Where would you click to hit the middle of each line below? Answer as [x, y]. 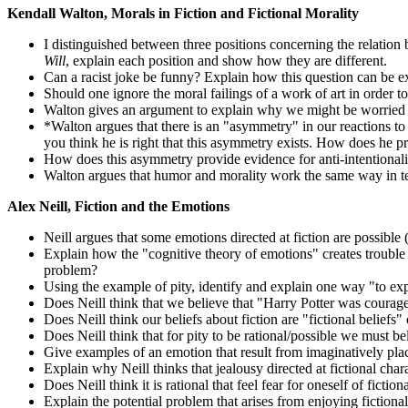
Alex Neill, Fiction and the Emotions [118, 206]
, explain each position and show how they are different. [226, 61]
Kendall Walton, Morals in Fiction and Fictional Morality [183, 13]
